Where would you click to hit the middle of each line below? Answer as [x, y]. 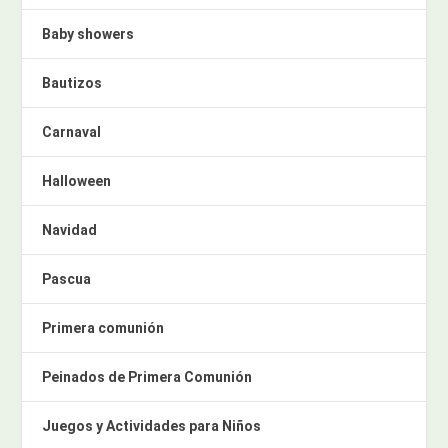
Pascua [67, 279]
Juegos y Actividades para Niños [152, 426]
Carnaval [72, 132]
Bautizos [72, 83]
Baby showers [88, 34]
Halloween [77, 181]
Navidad [70, 230]
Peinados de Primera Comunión [147, 377]
